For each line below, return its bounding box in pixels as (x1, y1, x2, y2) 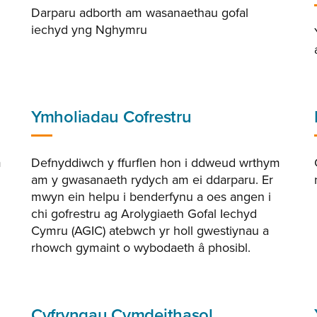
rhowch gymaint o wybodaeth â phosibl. (31, 240, 250, 255)
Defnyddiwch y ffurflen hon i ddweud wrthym (31, 155, 280, 171)
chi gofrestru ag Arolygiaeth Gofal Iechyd (31, 206, 257, 221)
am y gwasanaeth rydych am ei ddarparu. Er (31, 172, 273, 188)
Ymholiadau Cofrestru (31, 107, 192, 127)
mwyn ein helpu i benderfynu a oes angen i (31, 189, 271, 204)
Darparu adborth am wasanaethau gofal (31, 5, 248, 21)
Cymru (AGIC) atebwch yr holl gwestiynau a (31, 223, 269, 238)
